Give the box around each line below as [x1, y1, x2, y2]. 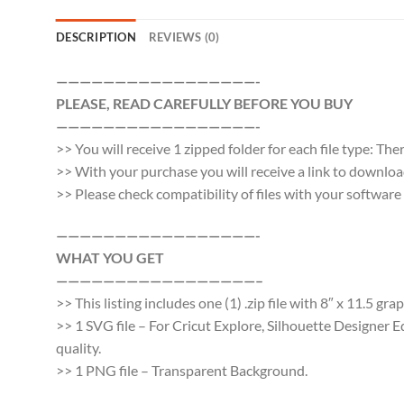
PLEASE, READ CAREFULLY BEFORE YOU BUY [56, 95, 353, 113]
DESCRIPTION [56, 30, 136, 45]
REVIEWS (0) [148, 30, 220, 45]
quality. [56, 339, 101, 357]
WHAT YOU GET [56, 249, 164, 267]
